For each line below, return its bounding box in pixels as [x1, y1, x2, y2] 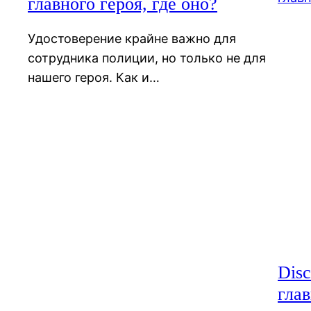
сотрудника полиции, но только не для [28, 51, 266, 66]
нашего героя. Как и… [28, 70, 160, 85]
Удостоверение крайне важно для [28, 31, 236, 47]
